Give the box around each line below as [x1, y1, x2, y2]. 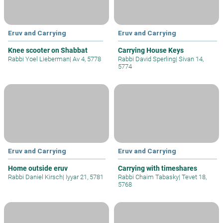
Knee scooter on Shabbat [8, 46, 88, 54]
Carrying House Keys [118, 46, 184, 54]
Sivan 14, [177, 55, 204, 63]
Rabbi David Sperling [118, 55, 176, 63]
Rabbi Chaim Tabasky [118, 173, 179, 181]
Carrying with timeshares [118, 164, 197, 172]
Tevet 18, [180, 173, 207, 181]
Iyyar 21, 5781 [64, 173, 104, 181]
